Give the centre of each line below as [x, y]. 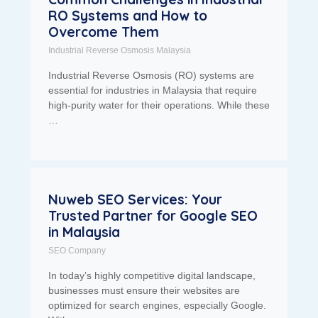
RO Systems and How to [127, 16]
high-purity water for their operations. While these [159, 105]
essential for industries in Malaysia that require [152, 91]
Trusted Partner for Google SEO [153, 216]
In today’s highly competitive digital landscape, [152, 276]
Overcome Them [103, 32]
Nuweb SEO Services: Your [135, 200]
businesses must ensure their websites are [144, 291]
